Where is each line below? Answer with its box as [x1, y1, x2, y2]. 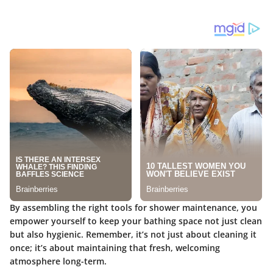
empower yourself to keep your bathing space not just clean [10, 214, 262, 227]
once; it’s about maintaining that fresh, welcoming [10, 241, 220, 253]
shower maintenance [149, 201, 236, 213]
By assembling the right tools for [10, 201, 149, 213]
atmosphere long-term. [10, 255, 107, 267]
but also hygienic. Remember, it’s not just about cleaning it [10, 228, 257, 240]
